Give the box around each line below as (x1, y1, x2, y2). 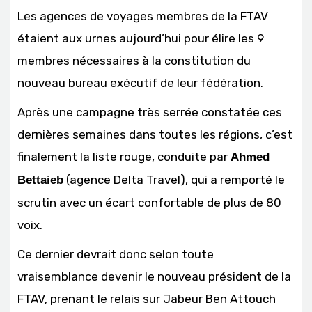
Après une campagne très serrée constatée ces (17, 105, 282, 120)
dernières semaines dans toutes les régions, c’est (17, 127, 292, 142)
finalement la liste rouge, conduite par (17, 150, 231, 164)
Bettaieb (17, 173, 63, 187)
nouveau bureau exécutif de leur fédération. (17, 76, 263, 91)
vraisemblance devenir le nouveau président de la (17, 270, 291, 284)
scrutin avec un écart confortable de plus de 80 (17, 196, 281, 210)
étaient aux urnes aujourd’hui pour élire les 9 (17, 31, 264, 46)
